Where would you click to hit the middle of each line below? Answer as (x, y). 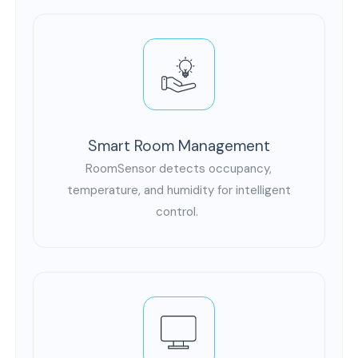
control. (179, 212)
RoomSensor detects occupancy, (179, 169)
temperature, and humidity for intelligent (179, 191)
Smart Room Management (179, 146)
